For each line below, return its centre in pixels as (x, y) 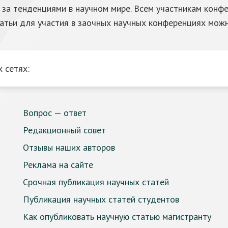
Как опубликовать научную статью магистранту (117, 217)
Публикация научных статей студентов (101, 199)
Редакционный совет (64, 130)
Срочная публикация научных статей (96, 182)
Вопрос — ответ (55, 113)
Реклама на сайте (58, 165)
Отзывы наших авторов (69, 147)
